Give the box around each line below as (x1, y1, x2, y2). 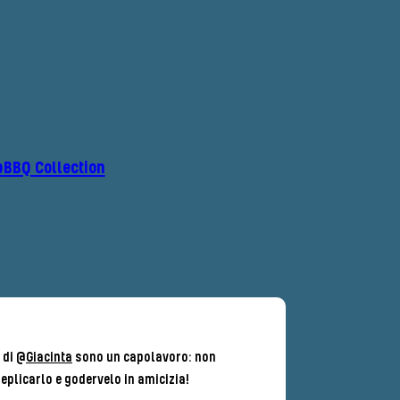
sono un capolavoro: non (71, 350, 216, 366)
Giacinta (25, 350, 72, 366)
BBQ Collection (3, 158, 105, 179)
